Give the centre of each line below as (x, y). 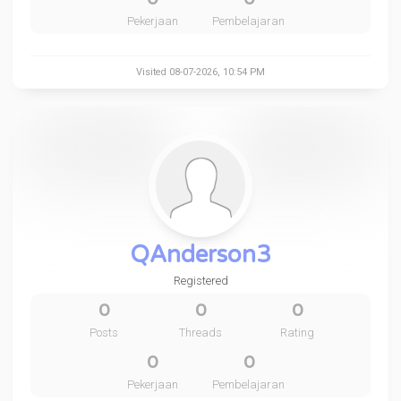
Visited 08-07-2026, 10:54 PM (200, 72)
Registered (200, 281)
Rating (297, 333)
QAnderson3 (200, 255)
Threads (200, 333)
